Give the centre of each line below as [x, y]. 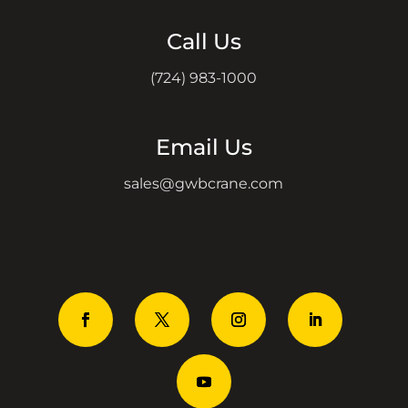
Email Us [204, 147]
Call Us [204, 41]
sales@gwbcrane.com [204, 183]
